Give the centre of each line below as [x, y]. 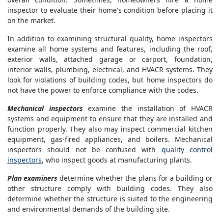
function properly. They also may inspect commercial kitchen [110, 129]
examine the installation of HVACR [148, 109]
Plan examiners [33, 178]
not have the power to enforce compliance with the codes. [103, 90]
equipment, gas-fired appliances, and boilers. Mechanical [110, 139]
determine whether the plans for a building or [135, 178]
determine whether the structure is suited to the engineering [110, 199]
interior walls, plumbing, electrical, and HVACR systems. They [110, 70]
